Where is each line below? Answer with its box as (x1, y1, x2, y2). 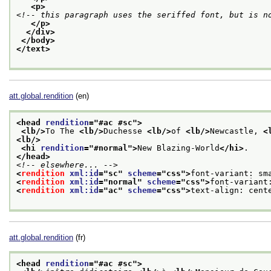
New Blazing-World (137, 143, 220, 152)
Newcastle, (210, 126, 263, 135)
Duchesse (103, 126, 147, 135)
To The (45, 126, 79, 135)
